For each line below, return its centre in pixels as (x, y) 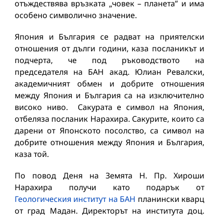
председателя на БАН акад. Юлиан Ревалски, (109, 72)
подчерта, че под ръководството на (109, 60)
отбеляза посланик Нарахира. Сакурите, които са (109, 119)
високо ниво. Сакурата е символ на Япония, (109, 107)
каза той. (32, 154)
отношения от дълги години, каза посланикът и (109, 48)
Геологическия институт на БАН (75, 199)
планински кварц (170, 199)
